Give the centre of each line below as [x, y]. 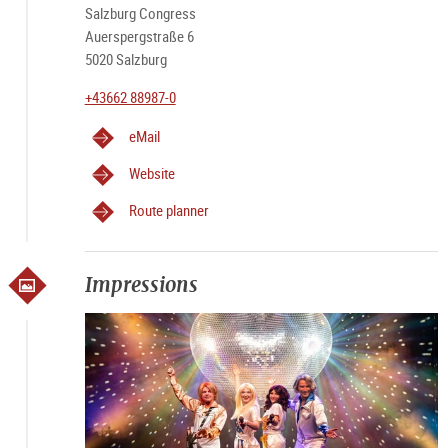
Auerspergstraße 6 [139, 36]
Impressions [141, 284]
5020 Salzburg [125, 59]
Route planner [168, 210]
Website [151, 173]
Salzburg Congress [140, 13]
